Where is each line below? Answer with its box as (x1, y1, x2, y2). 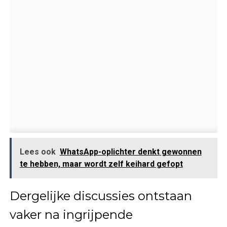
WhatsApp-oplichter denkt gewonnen (59, 146, 202, 157)
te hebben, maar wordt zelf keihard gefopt (19, 159, 183, 169)
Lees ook (19, 146, 56, 157)
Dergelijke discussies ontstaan (9, 188, 192, 203)
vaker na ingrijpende (9, 207, 133, 222)
